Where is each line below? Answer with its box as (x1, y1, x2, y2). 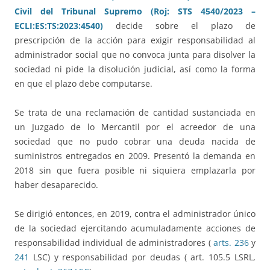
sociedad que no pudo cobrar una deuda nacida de (14, 136, 256, 148)
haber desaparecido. (14, 179, 98, 191)
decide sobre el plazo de (103, 20, 256, 32)
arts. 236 (213, 237, 249, 249)
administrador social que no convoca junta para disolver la (14, 49, 256, 61)
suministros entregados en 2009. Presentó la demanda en (14, 150, 256, 162)
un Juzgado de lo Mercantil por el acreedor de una (14, 121, 256, 133)
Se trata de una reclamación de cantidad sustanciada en (14, 107, 256, 119)
